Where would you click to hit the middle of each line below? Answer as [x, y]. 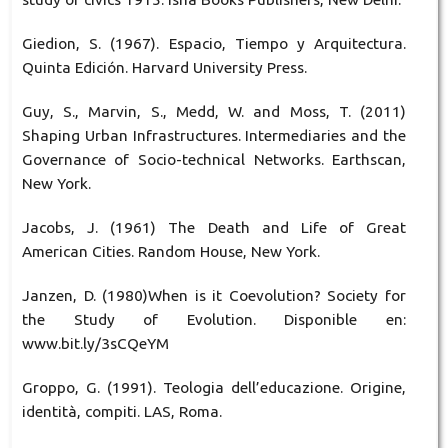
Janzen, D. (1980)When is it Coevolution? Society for [214, 295]
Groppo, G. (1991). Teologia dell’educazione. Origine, [214, 387]
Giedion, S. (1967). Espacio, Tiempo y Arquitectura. [214, 43]
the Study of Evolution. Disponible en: [214, 319]
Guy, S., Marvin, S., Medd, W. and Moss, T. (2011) [214, 111]
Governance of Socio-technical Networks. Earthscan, [214, 159]
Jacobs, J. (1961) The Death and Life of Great [214, 227]
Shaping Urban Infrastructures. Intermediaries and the [214, 135]
